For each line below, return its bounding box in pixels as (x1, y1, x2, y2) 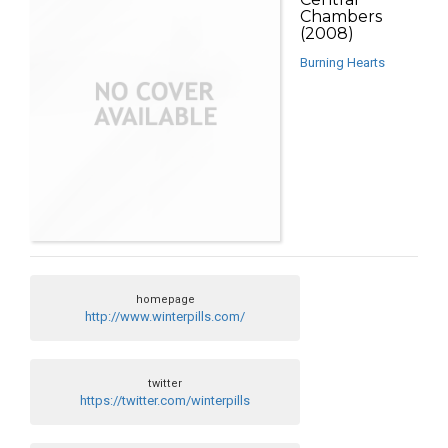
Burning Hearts (300, 55, 385, 71)
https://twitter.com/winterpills (80, 393, 250, 409)
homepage (135, 293, 195, 307)
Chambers (300, 7, 382, 27)
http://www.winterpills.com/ (85, 309, 245, 325)
